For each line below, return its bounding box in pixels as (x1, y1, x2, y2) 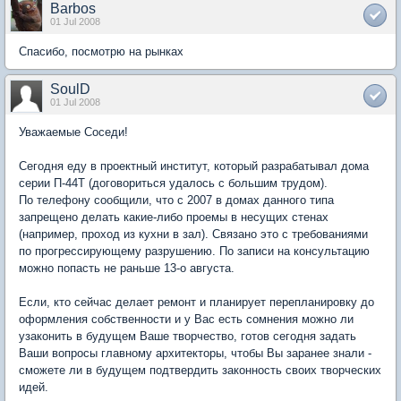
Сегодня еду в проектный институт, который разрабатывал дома (19, 159, 369, 174)
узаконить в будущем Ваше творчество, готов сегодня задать (19, 329, 356, 344)
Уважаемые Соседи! (19, 125, 128, 140)
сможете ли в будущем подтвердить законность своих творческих (19, 363, 381, 378)
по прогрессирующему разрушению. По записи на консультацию (19, 244, 370, 259)
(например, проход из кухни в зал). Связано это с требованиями (19, 227, 368, 242)
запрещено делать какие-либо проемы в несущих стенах (19, 210, 328, 225)
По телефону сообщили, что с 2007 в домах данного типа (19, 193, 334, 208)
